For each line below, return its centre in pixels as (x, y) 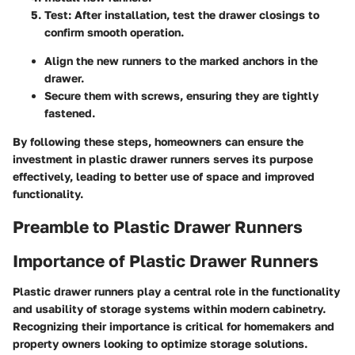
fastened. (70, 113)
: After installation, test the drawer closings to (194, 14)
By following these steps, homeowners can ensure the (158, 141)
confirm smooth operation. (114, 32)
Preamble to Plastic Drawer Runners (158, 226)
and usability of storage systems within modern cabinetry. (169, 308)
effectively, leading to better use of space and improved (164, 176)
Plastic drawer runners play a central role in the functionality (176, 291)
